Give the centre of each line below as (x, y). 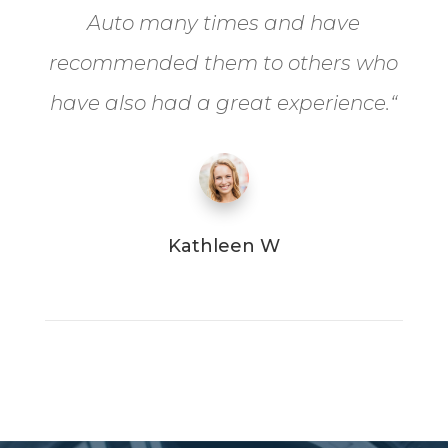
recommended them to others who (224, 62)
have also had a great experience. (220, 102)
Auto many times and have (224, 22)
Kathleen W (223, 245)
